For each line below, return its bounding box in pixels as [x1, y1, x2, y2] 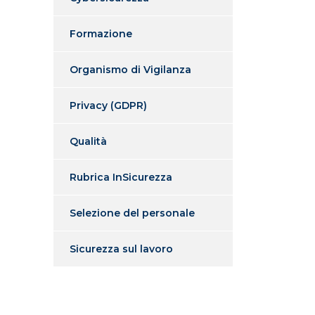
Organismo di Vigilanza [70, 63, 191, 76]
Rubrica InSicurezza [70, 170, 172, 184]
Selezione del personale [70, 206, 195, 219]
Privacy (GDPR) [70, 98, 147, 112]
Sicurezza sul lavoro [70, 242, 173, 255]
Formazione [70, 27, 132, 40]
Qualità [70, 134, 107, 148]
